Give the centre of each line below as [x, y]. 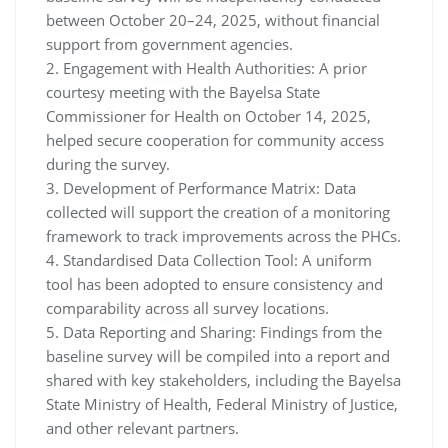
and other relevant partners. [142, 427]
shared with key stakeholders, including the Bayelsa [223, 379]
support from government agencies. [169, 43]
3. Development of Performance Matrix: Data [201, 187]
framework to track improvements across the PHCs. [223, 235]
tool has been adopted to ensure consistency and [214, 283]
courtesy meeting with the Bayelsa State [183, 91]
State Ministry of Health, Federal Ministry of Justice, [222, 403]
